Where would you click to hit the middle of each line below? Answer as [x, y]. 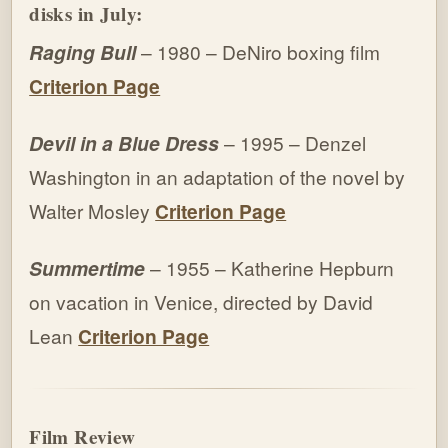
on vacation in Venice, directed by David [201, 301]
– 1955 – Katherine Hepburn [270, 267]
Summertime [87, 267]
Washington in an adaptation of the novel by [217, 176]
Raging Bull [85, 51]
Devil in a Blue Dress [127, 142]
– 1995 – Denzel [295, 142]
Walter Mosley [92, 210]
